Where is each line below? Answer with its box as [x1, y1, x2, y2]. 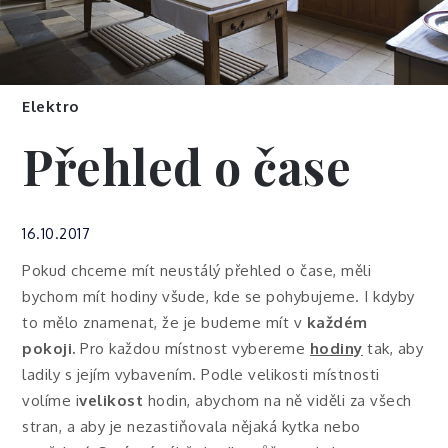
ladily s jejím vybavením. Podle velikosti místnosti [22, 365, 380, 385]
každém [306, 313, 368, 333]
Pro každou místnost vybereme [75, 339, 310, 359]
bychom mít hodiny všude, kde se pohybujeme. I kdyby [22, 287, 415, 307]
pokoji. [22, 339, 76, 359]
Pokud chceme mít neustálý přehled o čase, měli [22, 261, 372, 281]
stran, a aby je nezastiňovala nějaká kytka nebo [22, 417, 361, 437]
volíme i [22, 391, 80, 411]
